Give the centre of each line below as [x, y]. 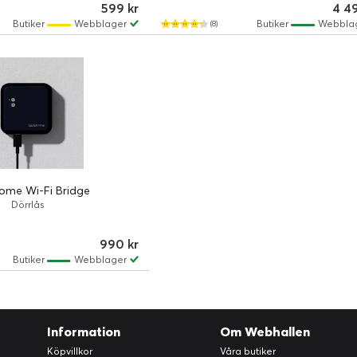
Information [84, 331]
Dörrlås [27, 205]
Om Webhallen [265, 331]
